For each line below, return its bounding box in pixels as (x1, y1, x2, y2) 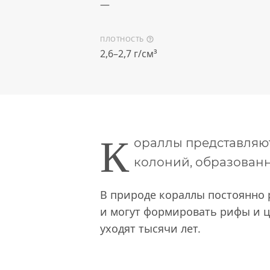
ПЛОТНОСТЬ (100, 34, 146, 44)
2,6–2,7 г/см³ (100, 47, 157, 60)
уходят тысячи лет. (100, 221, 201, 236)
